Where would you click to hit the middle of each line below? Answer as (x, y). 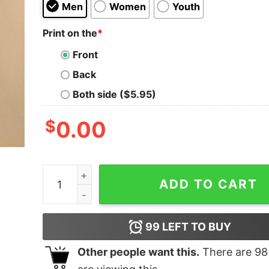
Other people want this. (138, 252)
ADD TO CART (208, 184)
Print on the (70, 33)
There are (227, 252)
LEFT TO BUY (196, 227)
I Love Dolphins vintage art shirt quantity (137, 173)
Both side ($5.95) (114, 95)
